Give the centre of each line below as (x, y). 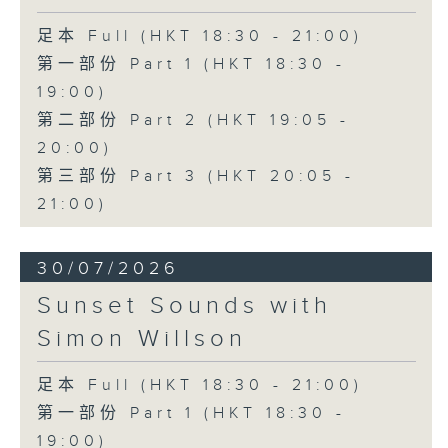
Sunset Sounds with (184, 306)
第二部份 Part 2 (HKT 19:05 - (193, 120)
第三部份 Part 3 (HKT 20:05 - (195, 176)
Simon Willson (141, 339)
